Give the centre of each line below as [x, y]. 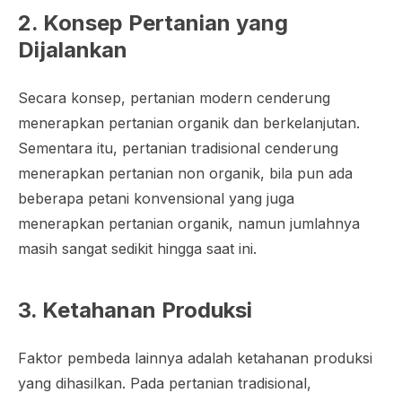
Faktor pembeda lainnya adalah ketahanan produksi [195, 358]
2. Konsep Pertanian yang [153, 23]
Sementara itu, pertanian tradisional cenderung [178, 149]
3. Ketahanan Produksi [135, 310]
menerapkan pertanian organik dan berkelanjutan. [189, 123]
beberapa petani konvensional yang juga [156, 199]
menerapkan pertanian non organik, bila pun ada [185, 174]
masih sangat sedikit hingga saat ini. [137, 249]
